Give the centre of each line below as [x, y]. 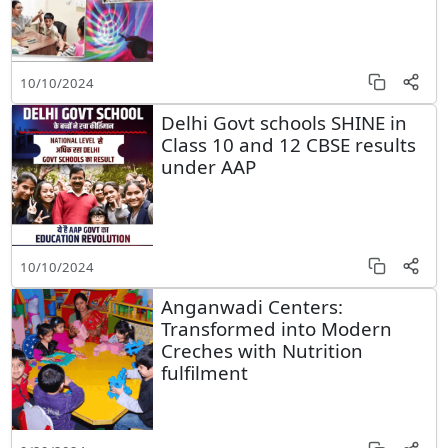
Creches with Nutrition [261, 351]
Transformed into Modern [276, 329]
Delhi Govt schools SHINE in [283, 123]
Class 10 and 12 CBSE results [288, 145]
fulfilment [204, 373]
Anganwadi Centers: [251, 307]
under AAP [208, 167]
